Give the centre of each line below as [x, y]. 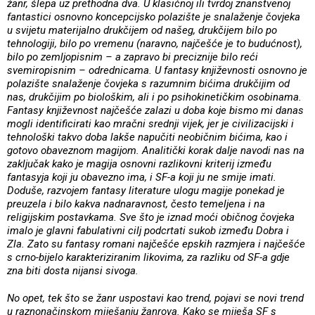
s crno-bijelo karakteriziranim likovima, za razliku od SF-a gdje [148, 257]
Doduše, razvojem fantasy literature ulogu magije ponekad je [146, 190]
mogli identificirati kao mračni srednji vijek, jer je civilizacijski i [150, 123]
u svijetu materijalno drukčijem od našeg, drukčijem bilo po [142, 30]
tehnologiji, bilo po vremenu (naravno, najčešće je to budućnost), [155, 43]
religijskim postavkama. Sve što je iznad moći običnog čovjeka [151, 217]
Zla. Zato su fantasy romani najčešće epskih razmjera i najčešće [156, 244]
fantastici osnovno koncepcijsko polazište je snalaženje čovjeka [154, 17]
